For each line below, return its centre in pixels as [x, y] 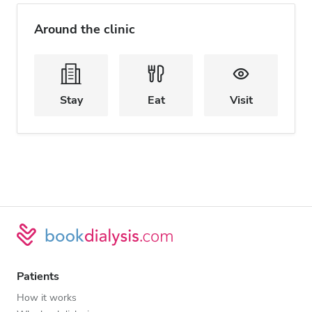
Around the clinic [85, 29]
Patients [38, 276]
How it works [47, 297]
